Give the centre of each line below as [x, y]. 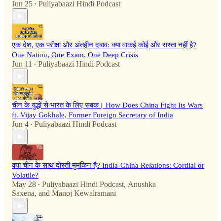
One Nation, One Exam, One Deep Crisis [75, 55]
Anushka [142, 184]
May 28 [24, 184]
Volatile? [25, 175]
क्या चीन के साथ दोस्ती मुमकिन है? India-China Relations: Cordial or [108, 166]
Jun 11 [22, 64]
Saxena [23, 193]
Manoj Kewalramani [84, 193]
